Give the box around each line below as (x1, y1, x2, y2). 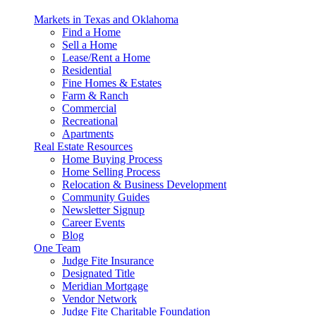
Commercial (62, 102, 116, 115)
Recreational (62, 115, 118, 128)
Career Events (62, 217, 125, 229)
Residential (62, 64, 111, 77)
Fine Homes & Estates (62, 77, 162, 90)
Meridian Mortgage (62, 280, 148, 293)
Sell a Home (62, 39, 117, 51)
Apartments (62, 128, 114, 140)
